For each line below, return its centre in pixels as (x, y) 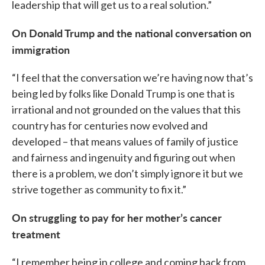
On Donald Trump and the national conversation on (132, 33)
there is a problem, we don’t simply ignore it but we (127, 173)
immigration (41, 49)
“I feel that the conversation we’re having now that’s (132, 77)
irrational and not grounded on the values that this (126, 109)
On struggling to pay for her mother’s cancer (117, 217)
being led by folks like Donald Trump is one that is (123, 93)
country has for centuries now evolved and (110, 125)
